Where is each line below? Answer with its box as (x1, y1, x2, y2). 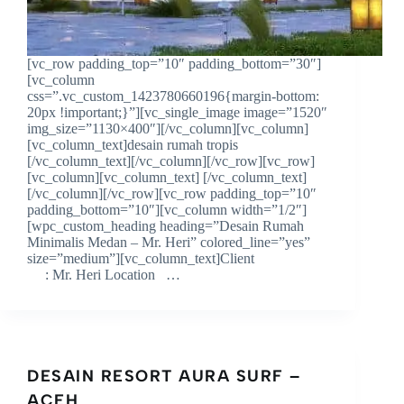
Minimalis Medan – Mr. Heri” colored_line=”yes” (27, 234, 310, 250)
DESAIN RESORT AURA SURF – (27, 365, 301, 386)
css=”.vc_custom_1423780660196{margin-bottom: (27, 87, 319, 104)
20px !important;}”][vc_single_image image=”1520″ (27, 104, 327, 120)
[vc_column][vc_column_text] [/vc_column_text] (27, 169, 307, 185)
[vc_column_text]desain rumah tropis (27, 136, 238, 152)
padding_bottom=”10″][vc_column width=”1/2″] (27, 201, 307, 217)
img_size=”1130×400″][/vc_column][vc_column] (27, 120, 308, 136)
